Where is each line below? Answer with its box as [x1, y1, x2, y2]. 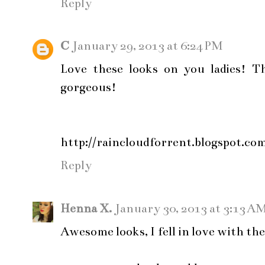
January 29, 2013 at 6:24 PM [73, 38, 222, 54]
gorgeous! [60, 80, 117, 95]
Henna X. [60, 201, 112, 216]
